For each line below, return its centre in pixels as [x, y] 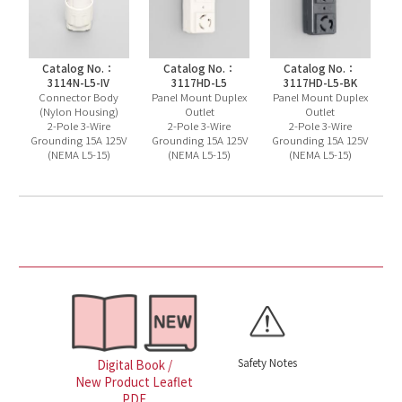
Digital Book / [134, 364]
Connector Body [79, 97]
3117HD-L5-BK [320, 83]
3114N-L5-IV [79, 83]
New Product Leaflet [135, 381]
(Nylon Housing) [79, 112]
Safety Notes [268, 363]
